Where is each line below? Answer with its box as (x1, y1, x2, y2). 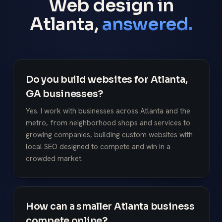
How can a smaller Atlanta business (26, 200, 195, 213)
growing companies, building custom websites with (26, 130, 193, 140)
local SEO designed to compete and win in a (26, 142, 170, 152)
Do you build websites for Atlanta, (26, 73, 188, 86)
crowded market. (26, 154, 83, 164)
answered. (102, 13, 192, 36)
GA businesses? (26, 87, 103, 100)
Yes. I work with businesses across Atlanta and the (26, 106, 190, 116)
